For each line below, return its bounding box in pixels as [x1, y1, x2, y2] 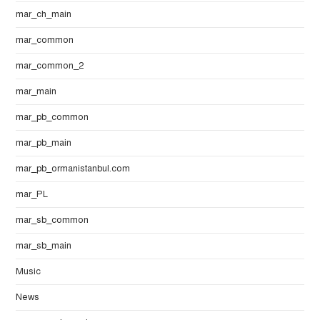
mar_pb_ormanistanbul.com [16, 163, 131, 175]
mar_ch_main [16, 9, 72, 21]
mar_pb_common [16, 111, 89, 124]
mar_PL [16, 189, 49, 201]
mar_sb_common [16, 214, 89, 226]
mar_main [16, 86, 57, 98]
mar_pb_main [16, 137, 72, 149]
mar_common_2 [16, 60, 84, 72]
